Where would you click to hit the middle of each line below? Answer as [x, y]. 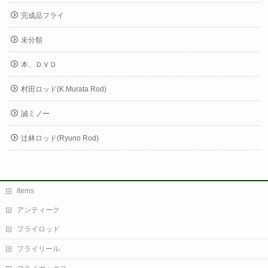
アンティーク [38, 210]
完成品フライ [43, 16]
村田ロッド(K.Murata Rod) [64, 89]
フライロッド [38, 229]
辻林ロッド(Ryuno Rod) [60, 138]
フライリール [38, 249]
